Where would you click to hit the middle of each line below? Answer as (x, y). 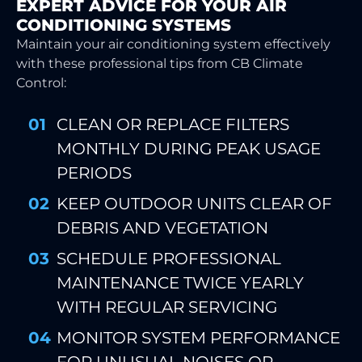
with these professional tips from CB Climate (160, 64)
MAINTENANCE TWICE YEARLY (180, 283)
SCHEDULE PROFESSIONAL (169, 259)
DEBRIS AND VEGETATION (162, 228)
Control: (41, 83)
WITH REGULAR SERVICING (167, 307)
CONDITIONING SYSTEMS (124, 25)
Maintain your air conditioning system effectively (173, 44)
